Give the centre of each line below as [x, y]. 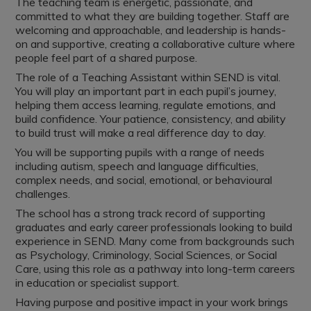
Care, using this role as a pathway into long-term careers [155, 269]
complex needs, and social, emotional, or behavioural [144, 180]
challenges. [43, 194]
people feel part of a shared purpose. [107, 58]
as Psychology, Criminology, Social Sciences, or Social [146, 255]
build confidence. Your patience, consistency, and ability [151, 119]
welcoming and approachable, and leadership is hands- [151, 30]
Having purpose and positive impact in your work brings [152, 302]
